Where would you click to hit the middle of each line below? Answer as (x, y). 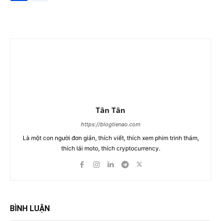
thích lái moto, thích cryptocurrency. (110, 148)
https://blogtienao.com (110, 124)
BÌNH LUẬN (30, 208)
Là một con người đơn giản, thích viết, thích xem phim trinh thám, (110, 138)
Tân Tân (110, 110)
